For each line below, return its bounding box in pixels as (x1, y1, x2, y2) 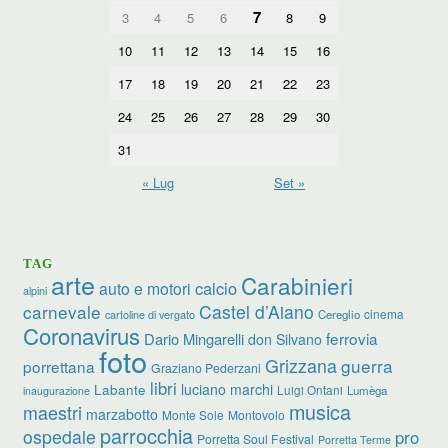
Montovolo (228, 405, 286, 423)
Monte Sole (162, 405, 225, 423)
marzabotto (86, 403, 159, 424)
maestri (23, 398, 83, 425)
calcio (195, 275, 238, 300)
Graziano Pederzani (151, 358, 262, 376)
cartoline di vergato (105, 306, 196, 322)
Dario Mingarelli (144, 327, 245, 349)
